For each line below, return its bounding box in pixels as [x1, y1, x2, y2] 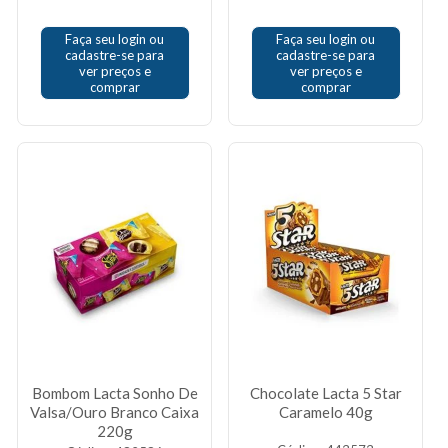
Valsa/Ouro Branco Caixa [30, 403, 199, 421]
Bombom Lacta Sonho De [31, 384, 198, 402]
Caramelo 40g [278, 403, 373, 421]
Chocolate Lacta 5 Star [249, 384, 402, 402]
